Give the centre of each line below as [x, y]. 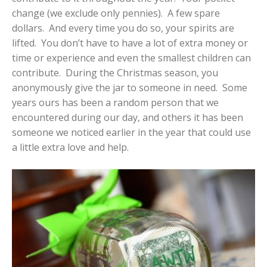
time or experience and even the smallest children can [131, 58]
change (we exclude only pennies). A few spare [116, 13]
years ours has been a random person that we [115, 103]
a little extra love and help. [70, 148]
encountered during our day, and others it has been [128, 118]
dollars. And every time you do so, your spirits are [123, 28]
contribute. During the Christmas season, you [115, 73]
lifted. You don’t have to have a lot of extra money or [130, 43]
